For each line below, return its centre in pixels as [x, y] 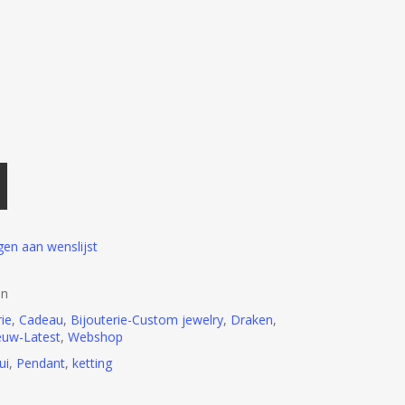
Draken [251, 320]
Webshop [95, 337]
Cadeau [41, 320]
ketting [92, 363]
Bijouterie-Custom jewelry [146, 320]
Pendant [40, 363]
